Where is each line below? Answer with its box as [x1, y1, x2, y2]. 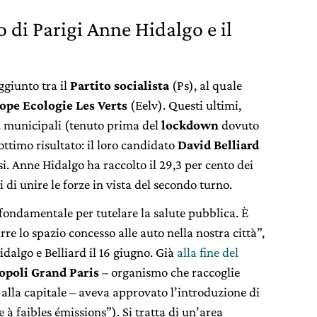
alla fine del [177, 244, 238, 260]
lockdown [161, 117, 219, 132]
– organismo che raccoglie [99, 264, 240, 279]
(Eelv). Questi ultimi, [130, 97, 241, 113]
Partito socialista [70, 77, 169, 93]
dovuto [219, 117, 259, 132]
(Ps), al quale [169, 77, 242, 93]
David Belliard [178, 137, 259, 152]
